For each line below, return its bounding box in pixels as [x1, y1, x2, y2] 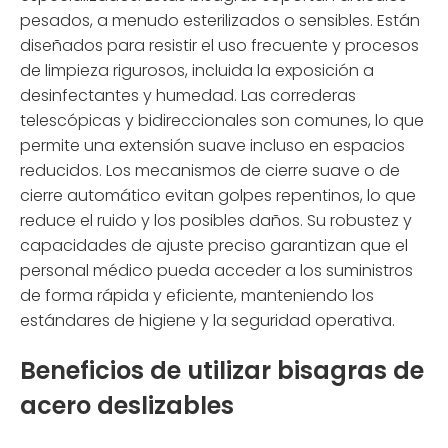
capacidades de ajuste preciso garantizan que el [20, 234, 408, 258]
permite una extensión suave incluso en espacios [20, 134, 405, 158]
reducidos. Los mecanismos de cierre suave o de [20, 159, 400, 183]
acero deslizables [20, 389, 234, 423]
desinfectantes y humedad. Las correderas [20, 84, 356, 108]
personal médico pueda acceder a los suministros [20, 259, 413, 283]
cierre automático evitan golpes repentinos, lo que [20, 184, 416, 208]
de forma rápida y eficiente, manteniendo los [20, 284, 374, 308]
